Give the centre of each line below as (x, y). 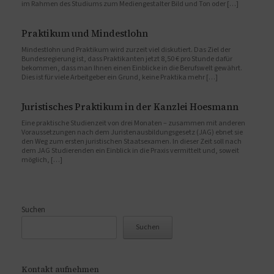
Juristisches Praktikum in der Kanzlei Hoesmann (130, 107)
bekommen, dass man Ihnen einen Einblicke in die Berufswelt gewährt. (132, 68)
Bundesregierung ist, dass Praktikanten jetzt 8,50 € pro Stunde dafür (127, 59)
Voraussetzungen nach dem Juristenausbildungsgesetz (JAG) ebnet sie (132, 133)
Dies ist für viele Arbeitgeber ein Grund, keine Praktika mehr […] (120, 78)
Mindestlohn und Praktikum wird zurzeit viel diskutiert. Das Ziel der (126, 50)
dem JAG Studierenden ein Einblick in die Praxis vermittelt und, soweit (130, 151)
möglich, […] (42, 160)
